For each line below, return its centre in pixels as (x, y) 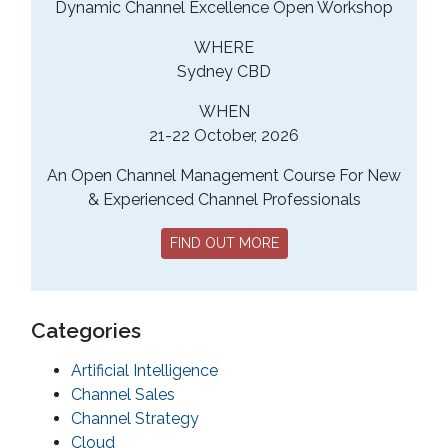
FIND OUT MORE (224, 243)
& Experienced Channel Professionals (224, 200)
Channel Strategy (135, 419)
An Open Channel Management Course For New (224, 176)
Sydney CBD (224, 72)
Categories (86, 331)
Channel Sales (123, 395)
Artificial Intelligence (144, 371)
